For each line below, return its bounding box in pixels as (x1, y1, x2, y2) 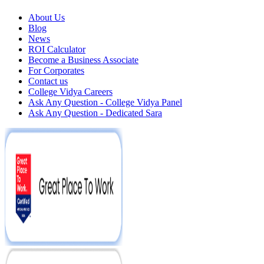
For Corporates (28, 65, 84, 75)
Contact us (28, 75, 68, 86)
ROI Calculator (28, 44, 85, 54)
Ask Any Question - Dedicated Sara (28, 107, 162, 118)
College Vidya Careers (28, 86, 113, 97)
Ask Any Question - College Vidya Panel (28, 97, 182, 107)
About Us (28, 12, 65, 22)
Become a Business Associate (28, 54, 138, 65)
